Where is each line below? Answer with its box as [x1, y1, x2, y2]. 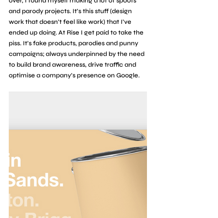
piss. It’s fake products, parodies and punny [9, 39, 140, 47]
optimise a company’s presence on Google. [9, 71, 140, 79]
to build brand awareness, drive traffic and [9, 60, 138, 69]
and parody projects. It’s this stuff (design [9, 7, 133, 15]
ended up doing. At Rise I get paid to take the [9, 28, 145, 36]
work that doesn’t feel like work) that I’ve [9, 18, 133, 26]
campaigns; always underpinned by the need [9, 50, 146, 58]
